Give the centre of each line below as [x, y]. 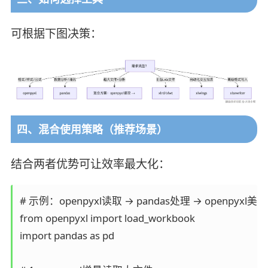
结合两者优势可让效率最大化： [90, 164]
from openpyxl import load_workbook [107, 218]
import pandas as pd [67, 235]
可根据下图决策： [56, 34]
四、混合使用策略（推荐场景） [92, 129]
